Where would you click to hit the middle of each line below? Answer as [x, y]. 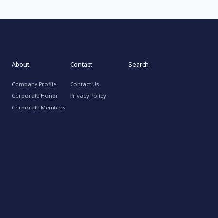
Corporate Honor [35, 96]
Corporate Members [39, 108]
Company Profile [34, 84]
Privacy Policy [88, 96]
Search [139, 65]
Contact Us [85, 84]
